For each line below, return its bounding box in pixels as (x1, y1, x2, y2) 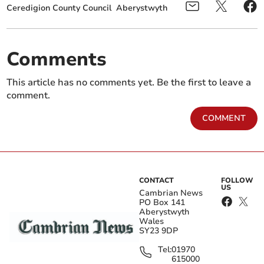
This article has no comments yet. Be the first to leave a (6, 76, 252, 90)
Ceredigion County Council (6, 2, 112, 14)
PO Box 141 (139, 197, 185, 209)
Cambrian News (139, 187, 203, 199)
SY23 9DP (139, 225, 178, 237)
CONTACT (139, 176, 174, 186)
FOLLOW (221, 176, 254, 186)
